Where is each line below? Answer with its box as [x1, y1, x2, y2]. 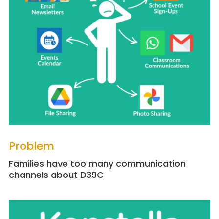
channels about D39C [8, 169, 104, 181]
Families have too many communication [8, 157, 186, 170]
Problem [8, 138, 54, 154]
